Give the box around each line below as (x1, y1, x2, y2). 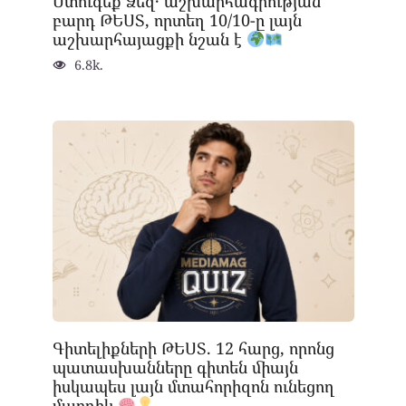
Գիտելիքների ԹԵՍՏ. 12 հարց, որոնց (52, 336, 334, 359)
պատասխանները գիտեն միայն (52, 355, 298, 378)
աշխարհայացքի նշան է (52, 27, 246, 50)
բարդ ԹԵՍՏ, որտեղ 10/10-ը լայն (52, 8, 302, 31)
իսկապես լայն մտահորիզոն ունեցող (52, 374, 334, 397)
